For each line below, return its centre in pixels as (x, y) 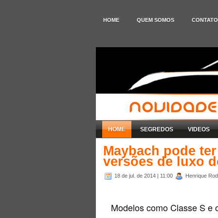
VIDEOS (199, 129)
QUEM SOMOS (155, 20)
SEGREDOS (157, 129)
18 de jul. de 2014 (136, 175)
